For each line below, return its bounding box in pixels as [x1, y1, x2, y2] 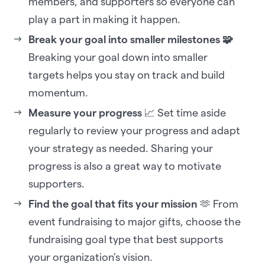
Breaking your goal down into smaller [28, 51, 208, 63]
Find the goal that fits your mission [28, 198, 200, 209]
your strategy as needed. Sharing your [28, 142, 213, 154]
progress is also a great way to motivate [28, 160, 221, 172]
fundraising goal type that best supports [28, 233, 223, 245]
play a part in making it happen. [28, 13, 183, 25]
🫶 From [200, 198, 238, 209]
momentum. [28, 86, 91, 98]
